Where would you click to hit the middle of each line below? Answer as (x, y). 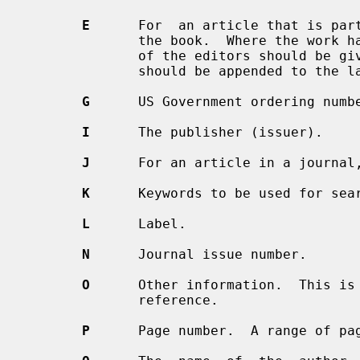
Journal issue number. (198, 254)
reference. (82, 300)
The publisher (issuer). (207, 132)
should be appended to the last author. (82, 71)
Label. (138, 223)
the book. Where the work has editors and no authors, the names (82, 40)
